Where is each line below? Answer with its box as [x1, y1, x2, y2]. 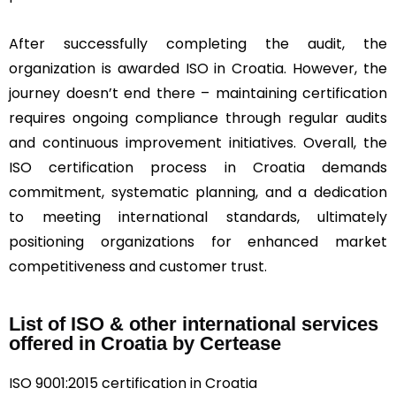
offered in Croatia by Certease [9, 331, 286, 354]
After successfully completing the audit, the [9, 33, 387, 54]
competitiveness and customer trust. [9, 255, 267, 277]
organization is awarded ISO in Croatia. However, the [9, 57, 387, 79]
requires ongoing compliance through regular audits [9, 107, 387, 128]
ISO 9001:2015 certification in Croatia [9, 372, 257, 393]
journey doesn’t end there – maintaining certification [9, 82, 387, 103]
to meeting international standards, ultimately [9, 206, 387, 227]
